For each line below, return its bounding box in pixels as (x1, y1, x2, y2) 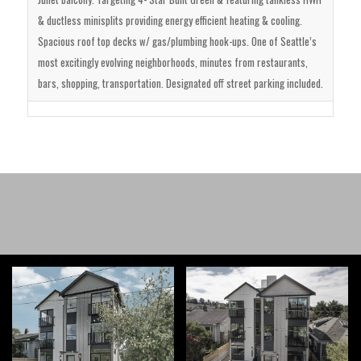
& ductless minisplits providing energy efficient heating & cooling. (37, 11, 302, 28)
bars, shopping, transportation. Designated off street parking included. (37, 74, 323, 91)
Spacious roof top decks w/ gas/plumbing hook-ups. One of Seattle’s (37, 32, 317, 49)
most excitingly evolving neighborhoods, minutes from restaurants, (37, 53, 308, 70)
